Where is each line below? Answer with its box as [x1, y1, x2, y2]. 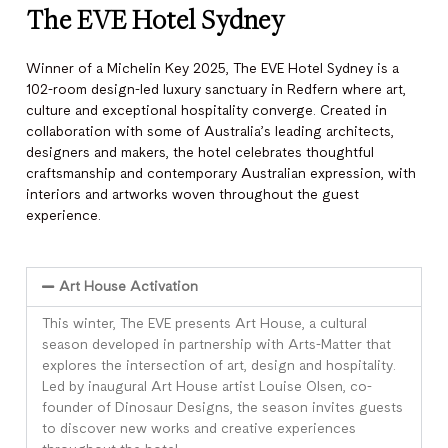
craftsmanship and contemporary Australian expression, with [26, 166, 416, 181]
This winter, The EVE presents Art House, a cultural [42, 316, 367, 331]
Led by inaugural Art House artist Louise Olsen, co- [42, 379, 372, 394]
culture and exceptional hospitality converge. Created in [26, 103, 387, 118]
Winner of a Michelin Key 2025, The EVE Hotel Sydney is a [26, 61, 399, 76]
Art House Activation [58, 279, 198, 294]
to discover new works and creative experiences [42, 421, 356, 436]
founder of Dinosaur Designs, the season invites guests [42, 400, 403, 415]
